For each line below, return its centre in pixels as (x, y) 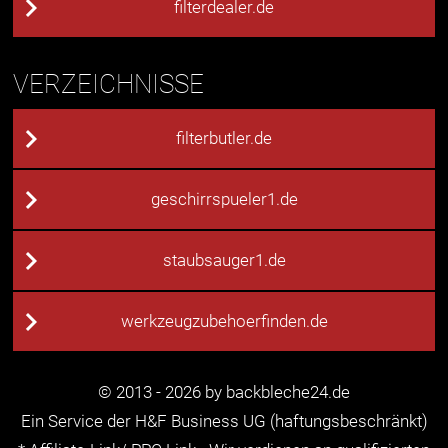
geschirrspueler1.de (224, 200)
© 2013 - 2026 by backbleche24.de (224, 393)
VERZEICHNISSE (109, 84)
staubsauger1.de (224, 261)
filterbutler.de (224, 139)
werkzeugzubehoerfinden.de (224, 322)
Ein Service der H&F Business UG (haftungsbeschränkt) (224, 422)
